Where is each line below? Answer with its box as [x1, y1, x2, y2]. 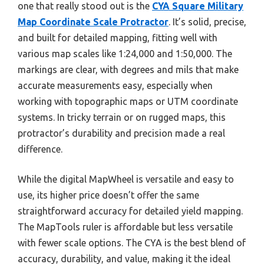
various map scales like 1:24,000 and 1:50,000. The [18, 48, 232, 59]
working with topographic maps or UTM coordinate [18, 95, 238, 107]
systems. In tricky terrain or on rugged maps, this [18, 111, 226, 123]
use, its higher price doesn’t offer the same [18, 189, 199, 200]
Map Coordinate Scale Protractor [18, 16, 169, 27]
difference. [18, 143, 62, 154]
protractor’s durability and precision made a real [18, 127, 225, 138]
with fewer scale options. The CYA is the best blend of [18, 237, 246, 248]
